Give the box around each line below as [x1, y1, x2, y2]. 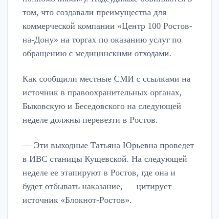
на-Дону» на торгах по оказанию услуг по [22, 35, 181, 45]
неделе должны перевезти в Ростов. [22, 115, 158, 125]
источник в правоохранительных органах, [22, 88, 182, 98]
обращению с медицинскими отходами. [22, 48, 172, 59]
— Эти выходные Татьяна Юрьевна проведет [22, 140, 194, 151]
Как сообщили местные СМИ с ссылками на [22, 74, 191, 84]
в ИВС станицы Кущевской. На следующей [22, 154, 187, 164]
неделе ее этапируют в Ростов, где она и [22, 168, 175, 178]
